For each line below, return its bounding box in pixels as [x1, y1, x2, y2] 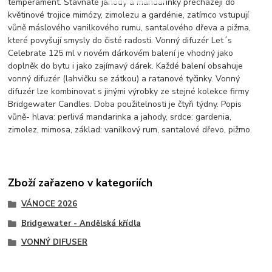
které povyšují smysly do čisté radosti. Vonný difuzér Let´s [8, 35, 233, 47]
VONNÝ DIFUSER [21, 237, 87, 248]
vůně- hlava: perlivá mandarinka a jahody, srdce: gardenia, [8, 111, 232, 123]
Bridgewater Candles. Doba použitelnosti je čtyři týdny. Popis [8, 98, 242, 110]
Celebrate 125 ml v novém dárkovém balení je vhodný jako [8, 47, 234, 59]
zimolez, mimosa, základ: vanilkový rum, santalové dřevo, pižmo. [8, 124, 253, 136]
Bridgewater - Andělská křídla [21, 217, 141, 229]
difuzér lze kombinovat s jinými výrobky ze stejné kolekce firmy [8, 86, 250, 98]
